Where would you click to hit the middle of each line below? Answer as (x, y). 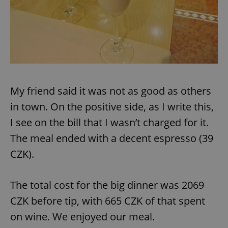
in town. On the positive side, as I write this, (112, 106)
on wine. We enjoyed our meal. (82, 216)
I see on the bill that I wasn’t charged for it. (109, 122)
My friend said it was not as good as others (111, 91)
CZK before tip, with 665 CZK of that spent (108, 201)
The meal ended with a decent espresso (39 (112, 138)
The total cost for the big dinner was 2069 (107, 185)
